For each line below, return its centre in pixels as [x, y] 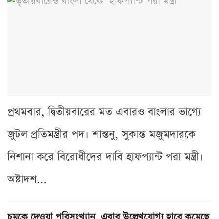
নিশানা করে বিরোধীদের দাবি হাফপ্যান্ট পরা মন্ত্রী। [105, 157]
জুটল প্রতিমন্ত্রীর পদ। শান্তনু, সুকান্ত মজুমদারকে [101, 134]
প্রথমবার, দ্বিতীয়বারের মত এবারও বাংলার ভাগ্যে [104, 112]
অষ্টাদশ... [27, 179]
